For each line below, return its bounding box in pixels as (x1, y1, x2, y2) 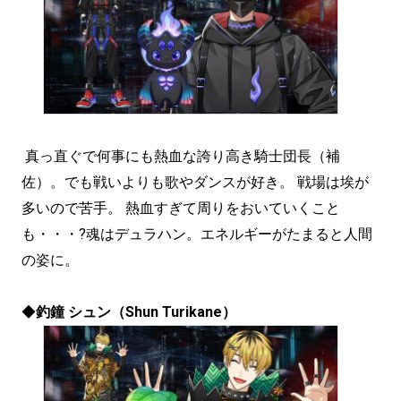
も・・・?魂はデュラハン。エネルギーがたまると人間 (21, 225, 372, 243)
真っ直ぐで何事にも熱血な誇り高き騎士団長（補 (21, 147, 340, 165)
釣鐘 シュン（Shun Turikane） (36, 303, 236, 320)
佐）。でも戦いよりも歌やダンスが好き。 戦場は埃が (21, 173, 369, 191)
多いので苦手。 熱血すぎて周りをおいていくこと (21, 199, 340, 217)
